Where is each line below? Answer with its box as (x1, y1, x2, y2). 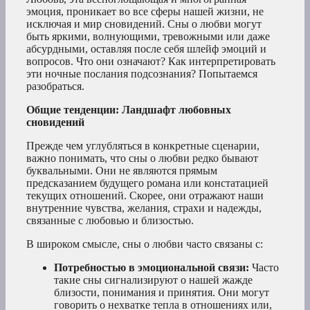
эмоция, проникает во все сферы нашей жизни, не (26, 6, 264, 18)
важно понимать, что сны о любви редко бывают (26, 152, 258, 165)
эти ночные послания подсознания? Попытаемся (26, 68, 257, 80)
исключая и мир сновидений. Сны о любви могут (26, 18, 262, 30)
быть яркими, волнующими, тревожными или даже (26, 30, 270, 43)
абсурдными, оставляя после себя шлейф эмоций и (26, 43, 266, 55)
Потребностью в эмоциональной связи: (54, 262, 249, 274)
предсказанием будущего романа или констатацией (26, 177, 268, 190)
